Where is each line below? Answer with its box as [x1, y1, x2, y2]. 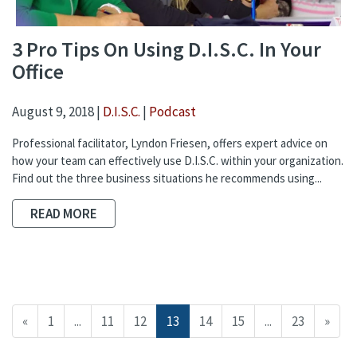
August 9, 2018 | [12, 102, 103, 120]
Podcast [149, 102, 196, 120]
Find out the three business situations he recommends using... [12, 170, 322, 186]
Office [12, 58, 64, 85]
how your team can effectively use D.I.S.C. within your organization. [12, 152, 343, 168]
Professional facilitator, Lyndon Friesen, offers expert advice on [12, 135, 328, 151]
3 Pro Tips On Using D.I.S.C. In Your [12, 36, 321, 63]
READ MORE [30, 204, 97, 222]
